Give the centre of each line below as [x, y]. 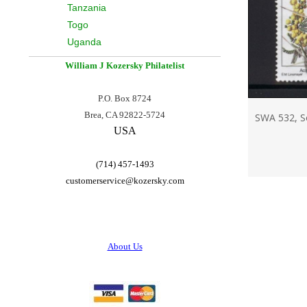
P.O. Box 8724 [125, 98]
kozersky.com [159, 181]
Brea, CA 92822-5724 [125, 115]
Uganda [84, 42]
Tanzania [87, 8]
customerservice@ [99, 181]
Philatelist [165, 65]
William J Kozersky [105, 65]
